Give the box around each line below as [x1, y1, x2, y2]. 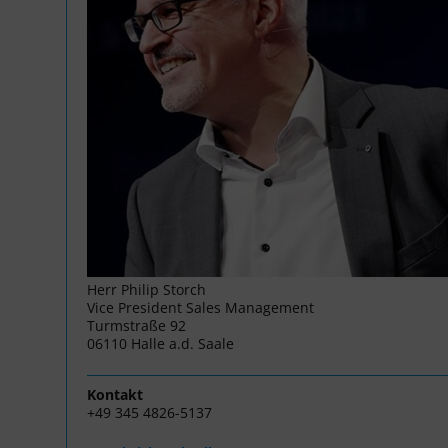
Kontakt [87, 384, 143, 404]
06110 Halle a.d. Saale [87, 333, 234, 353]
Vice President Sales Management [87, 297, 314, 317]
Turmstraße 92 [87, 315, 186, 335]
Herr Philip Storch [87, 279, 206, 299]
